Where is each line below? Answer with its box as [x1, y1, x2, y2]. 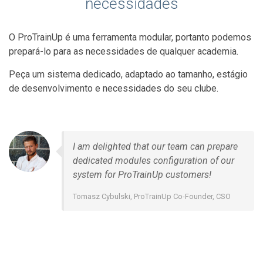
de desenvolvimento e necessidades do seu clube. [9, 82, 218, 94]
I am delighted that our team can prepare [73, 140, 238, 152]
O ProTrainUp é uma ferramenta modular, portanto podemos [9, 31, 251, 43]
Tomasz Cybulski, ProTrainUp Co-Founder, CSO [73, 191, 231, 201]
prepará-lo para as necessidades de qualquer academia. [9, 45, 238, 57]
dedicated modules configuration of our [73, 154, 234, 166]
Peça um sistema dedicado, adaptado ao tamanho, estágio [9, 68, 248, 80]
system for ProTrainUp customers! [73, 168, 211, 180]
